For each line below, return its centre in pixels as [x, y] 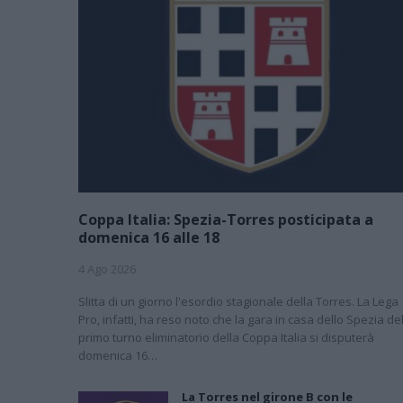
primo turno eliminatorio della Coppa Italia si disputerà [226, 337]
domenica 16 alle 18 [149, 237]
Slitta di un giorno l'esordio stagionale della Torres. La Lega [238, 301]
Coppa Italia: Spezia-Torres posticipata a [226, 219]
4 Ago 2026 [107, 269]
